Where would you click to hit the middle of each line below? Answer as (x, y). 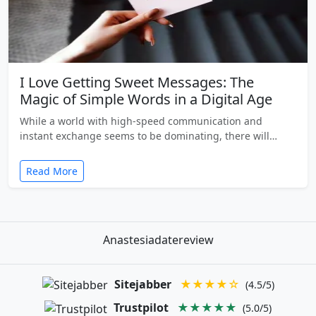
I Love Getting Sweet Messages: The (137, 82)
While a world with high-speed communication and (141, 121)
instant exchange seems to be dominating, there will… (148, 135)
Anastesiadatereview (158, 239)
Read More (52, 171)
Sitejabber (142, 284)
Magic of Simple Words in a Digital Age (146, 99)
